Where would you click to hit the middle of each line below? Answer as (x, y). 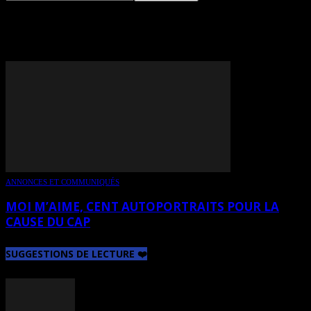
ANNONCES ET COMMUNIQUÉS (62, 182)
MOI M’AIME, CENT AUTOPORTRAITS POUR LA (142, 206)
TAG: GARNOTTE (94, 31)
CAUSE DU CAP (48, 221)
